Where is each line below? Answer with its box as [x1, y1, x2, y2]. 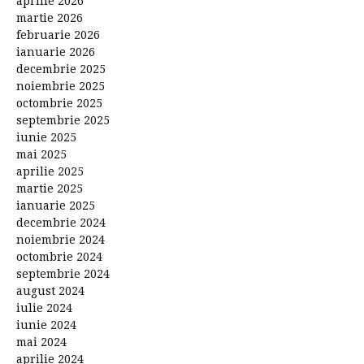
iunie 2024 [16, 318, 76, 331]
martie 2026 [16, 11, 83, 24]
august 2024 [16, 284, 84, 297]
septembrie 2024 [16, 266, 110, 280]
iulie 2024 [16, 301, 72, 314]
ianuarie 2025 [16, 198, 95, 212]
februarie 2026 [16, 28, 100, 41]
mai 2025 [16, 147, 67, 161]
